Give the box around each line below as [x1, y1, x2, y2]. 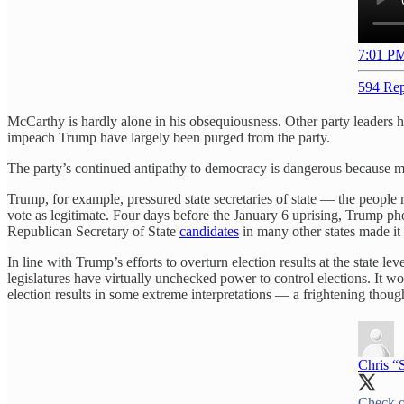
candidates [179, 224, 239, 240]
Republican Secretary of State [7, 224, 179, 240]
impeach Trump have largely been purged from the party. [7, 130, 330, 146]
